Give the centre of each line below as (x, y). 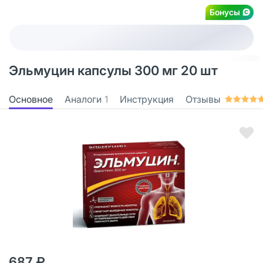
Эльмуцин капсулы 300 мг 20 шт (113, 70)
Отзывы (203, 99)
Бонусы (225, 12)
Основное (31, 99)
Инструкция (147, 99)
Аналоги (83, 99)
